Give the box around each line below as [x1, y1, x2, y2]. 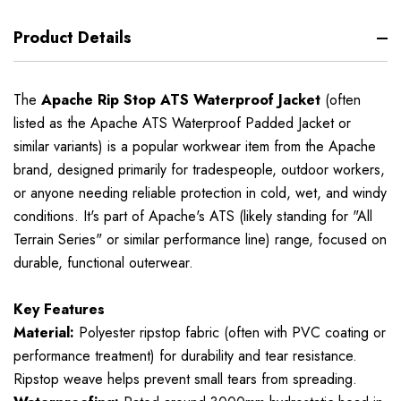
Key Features [13, 299, 105, 320]
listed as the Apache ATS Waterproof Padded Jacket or [13, 113, 351, 134]
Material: [13, 322, 74, 344]
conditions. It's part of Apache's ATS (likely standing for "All [13, 206, 372, 227]
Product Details [13, 26, 132, 50]
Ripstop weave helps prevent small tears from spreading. [13, 369, 357, 390]
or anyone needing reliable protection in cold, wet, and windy [13, 183, 387, 204]
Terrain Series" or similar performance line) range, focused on [13, 229, 387, 251]
